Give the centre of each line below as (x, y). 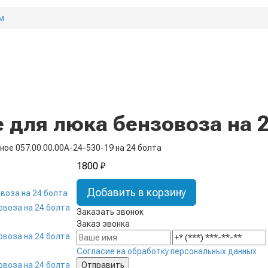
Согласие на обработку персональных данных (167, 251)
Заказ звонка (103, 223)
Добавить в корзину (136, 192)
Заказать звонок (110, 211)
